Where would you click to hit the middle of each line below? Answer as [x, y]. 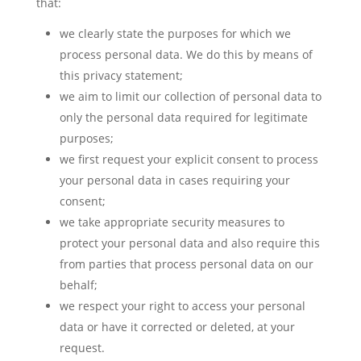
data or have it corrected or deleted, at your [177, 327]
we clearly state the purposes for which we [175, 33]
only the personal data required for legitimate [183, 117]
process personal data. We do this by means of [186, 54]
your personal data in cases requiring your [174, 180]
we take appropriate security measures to [172, 222]
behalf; [78, 285]
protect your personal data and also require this [189, 243]
